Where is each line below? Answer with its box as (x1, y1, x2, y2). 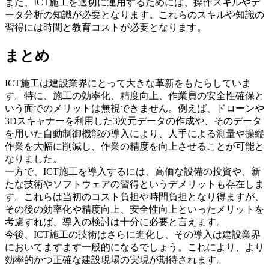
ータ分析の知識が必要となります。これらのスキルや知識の (5, 9, 264, 20)
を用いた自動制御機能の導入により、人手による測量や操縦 (5, 128, 264, 139)
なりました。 (5, 153, 62, 164)
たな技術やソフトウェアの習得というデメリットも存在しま (5, 178, 264, 189)
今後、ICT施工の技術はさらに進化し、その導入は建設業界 (5, 229, 261, 240)
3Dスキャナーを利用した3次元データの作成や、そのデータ (5, 115, 262, 126)
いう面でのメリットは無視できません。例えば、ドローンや (5, 103, 264, 113)
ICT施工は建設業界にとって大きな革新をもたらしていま (5, 77, 251, 88)
